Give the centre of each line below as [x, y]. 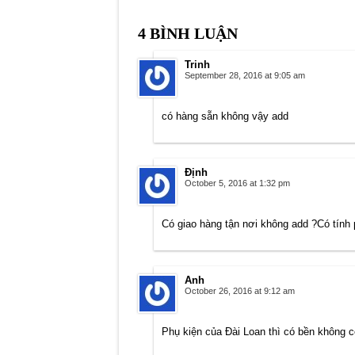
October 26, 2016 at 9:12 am [239, 291]
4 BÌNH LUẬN [187, 34]
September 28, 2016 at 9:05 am [244, 76]
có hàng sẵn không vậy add [225, 116]
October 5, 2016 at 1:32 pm [237, 183]
